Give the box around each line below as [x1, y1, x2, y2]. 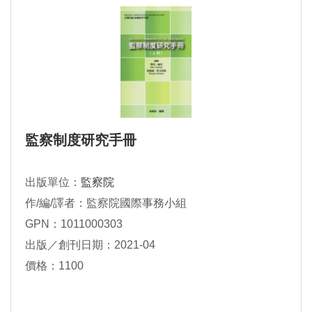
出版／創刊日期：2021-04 [25, 239, 155, 251]
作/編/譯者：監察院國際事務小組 [25, 197, 187, 210]
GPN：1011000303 [25, 218, 123, 231]
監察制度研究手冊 [25, 132, 136, 148]
